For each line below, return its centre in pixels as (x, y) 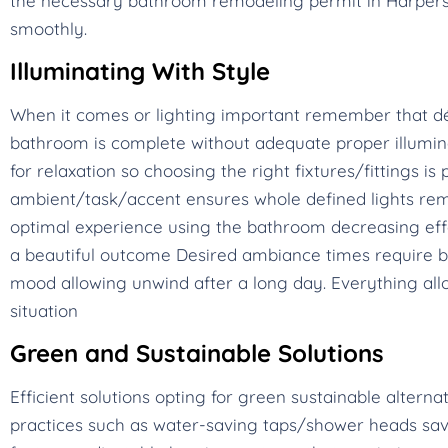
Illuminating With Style (140, 71)
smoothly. (48, 28)
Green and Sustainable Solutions (197, 353)
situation (44, 311)
